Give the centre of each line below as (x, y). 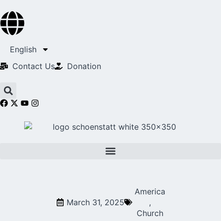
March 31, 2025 (95, 202)
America (150, 191)
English (23, 49)
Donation (84, 66)
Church (150, 213)
